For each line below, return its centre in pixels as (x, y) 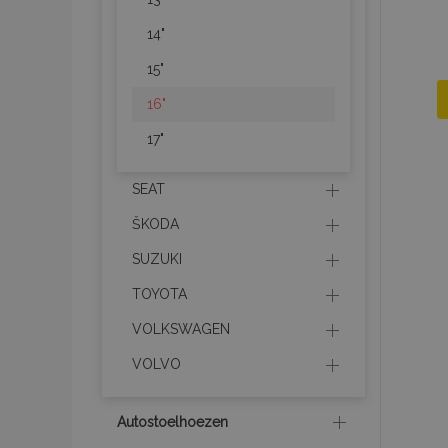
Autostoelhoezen (172, 422)
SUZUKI (157, 259)
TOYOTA (159, 294)
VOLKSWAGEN (181, 329)
